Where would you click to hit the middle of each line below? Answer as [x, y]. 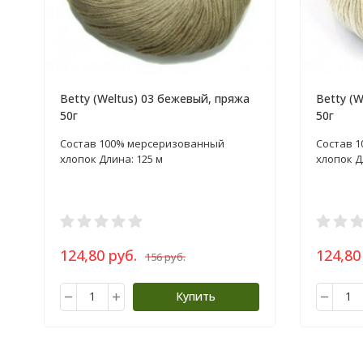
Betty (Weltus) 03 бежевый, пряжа [154, 98]
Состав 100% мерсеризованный [142, 143]
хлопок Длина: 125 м [111, 158]
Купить [196, 296]
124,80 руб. [98, 255]
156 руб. [165, 256]
